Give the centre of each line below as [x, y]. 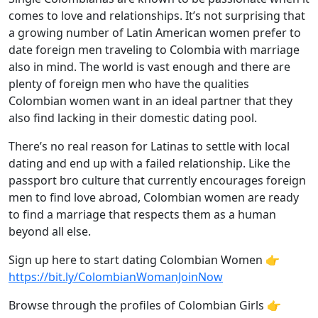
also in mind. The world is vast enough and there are [149, 67]
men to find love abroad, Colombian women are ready [154, 197]
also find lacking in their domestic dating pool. [133, 118]
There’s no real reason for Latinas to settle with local [149, 146]
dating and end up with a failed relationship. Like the [149, 163]
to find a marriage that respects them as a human [142, 214]
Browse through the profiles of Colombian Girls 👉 [145, 305]
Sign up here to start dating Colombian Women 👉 [144, 260]
